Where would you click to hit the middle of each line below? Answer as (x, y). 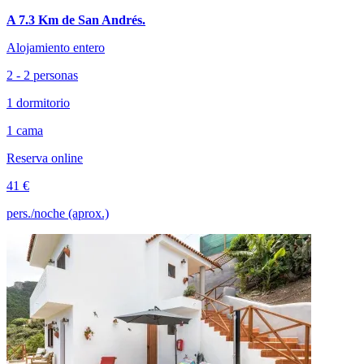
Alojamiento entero (56, 47)
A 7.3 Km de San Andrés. (76, 19)
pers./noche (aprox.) (58, 213)
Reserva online (45, 158)
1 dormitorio (38, 102)
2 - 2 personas (42, 75)
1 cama (25, 130)
